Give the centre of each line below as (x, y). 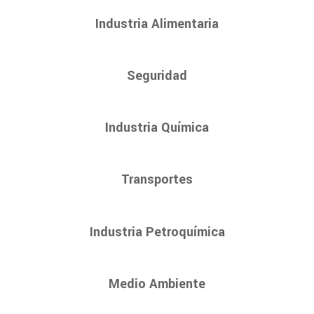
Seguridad (157, 75)
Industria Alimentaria (157, 23)
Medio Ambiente (157, 284)
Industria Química (157, 128)
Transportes (157, 180)
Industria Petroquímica (157, 232)
